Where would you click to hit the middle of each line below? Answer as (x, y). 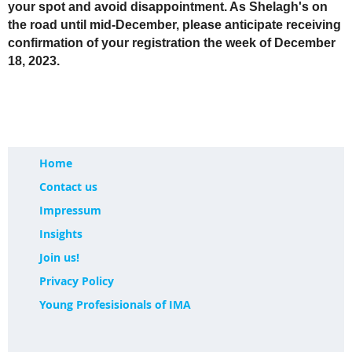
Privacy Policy (77, 281)
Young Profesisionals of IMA (115, 305)
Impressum (70, 211)
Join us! (59, 258)
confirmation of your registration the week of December (172, 43)
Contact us (68, 187)
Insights (61, 234)
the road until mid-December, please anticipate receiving (174, 25)
